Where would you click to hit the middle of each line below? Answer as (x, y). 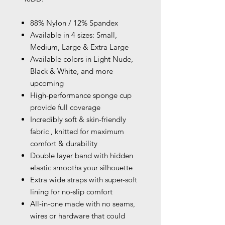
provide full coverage (65, 107)
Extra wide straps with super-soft (84, 180)
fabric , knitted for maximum (77, 132)
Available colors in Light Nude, (82, 59)
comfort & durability (64, 144)
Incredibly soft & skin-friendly (78, 120)
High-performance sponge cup (81, 95)
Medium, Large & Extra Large (80, 47)
